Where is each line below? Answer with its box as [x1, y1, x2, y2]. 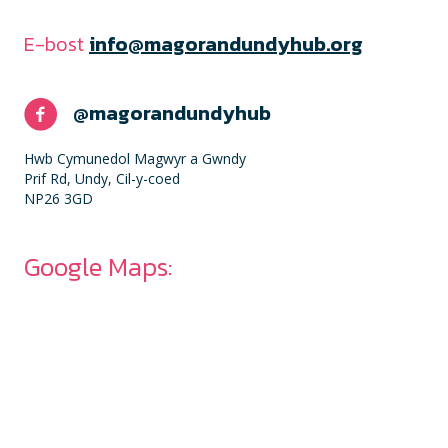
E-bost [24, 28, 84, 59]
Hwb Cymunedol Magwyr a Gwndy [24, 148, 246, 168]
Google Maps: [24, 246, 172, 286]
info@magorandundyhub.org [89, 28, 363, 59]
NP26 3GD [24, 188, 93, 208]
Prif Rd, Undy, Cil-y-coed [24, 168, 180, 188]
